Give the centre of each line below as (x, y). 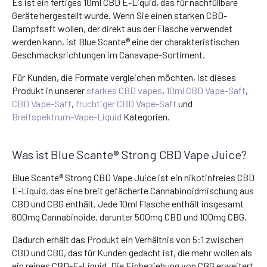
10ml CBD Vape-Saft (206, 90)
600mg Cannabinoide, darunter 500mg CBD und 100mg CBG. (129, 216)
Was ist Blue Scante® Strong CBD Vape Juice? (129, 154)
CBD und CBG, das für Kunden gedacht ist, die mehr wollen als (132, 252)
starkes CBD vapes (124, 90)
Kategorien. (146, 116)
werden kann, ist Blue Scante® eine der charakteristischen (126, 41)
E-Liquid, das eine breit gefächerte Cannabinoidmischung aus (133, 190)
